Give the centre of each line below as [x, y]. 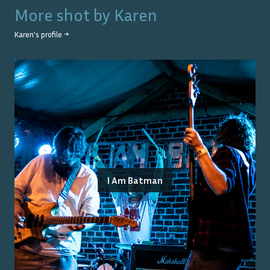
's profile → [51, 35]
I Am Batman [135, 181]
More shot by [64, 15]
